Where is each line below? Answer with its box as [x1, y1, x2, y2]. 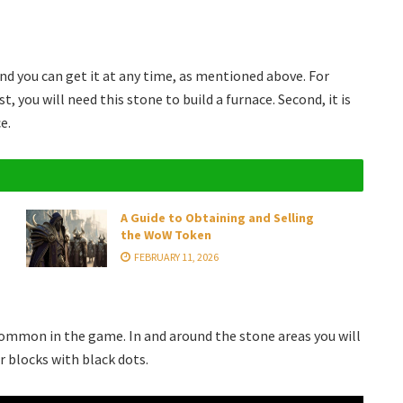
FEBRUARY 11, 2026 [132, 250, 219, 264]
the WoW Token [121, 227, 211, 244]
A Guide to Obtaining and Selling [121, 210, 314, 227]
